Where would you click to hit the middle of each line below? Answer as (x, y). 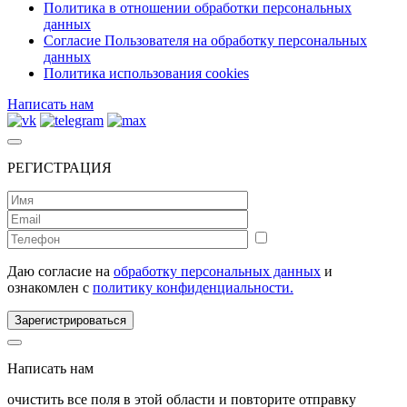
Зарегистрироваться (70, 320)
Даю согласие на (60, 271)
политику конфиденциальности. (193, 287)
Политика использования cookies (146, 73)
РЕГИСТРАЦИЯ (60, 167)
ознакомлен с (50, 287)
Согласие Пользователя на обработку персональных (205, 40)
